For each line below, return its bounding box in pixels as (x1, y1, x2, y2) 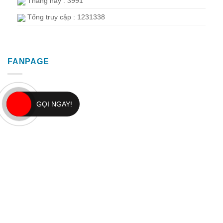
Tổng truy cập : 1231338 (25, 13, 105, 21)
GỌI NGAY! (36, 100, 73, 108)
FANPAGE (7, 57, 49, 66)
